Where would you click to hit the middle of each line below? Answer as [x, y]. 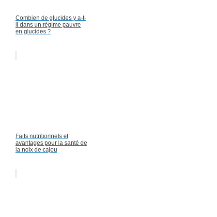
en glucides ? [33, 32]
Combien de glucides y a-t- [51, 18]
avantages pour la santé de [51, 143]
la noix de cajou [36, 150]
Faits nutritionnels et [42, 136]
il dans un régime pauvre [48, 25]
